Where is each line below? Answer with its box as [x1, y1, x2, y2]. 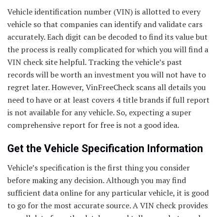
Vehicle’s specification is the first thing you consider [7, 162, 190, 173]
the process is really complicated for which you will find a [7, 44, 208, 55]
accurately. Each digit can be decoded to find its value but [7, 31, 208, 42]
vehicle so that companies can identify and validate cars [7, 18, 202, 30]
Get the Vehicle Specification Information [7, 142, 203, 155]
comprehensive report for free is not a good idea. [7, 119, 179, 130]
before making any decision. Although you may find [7, 175, 186, 186]
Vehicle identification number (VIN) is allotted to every [7, 6, 201, 17]
